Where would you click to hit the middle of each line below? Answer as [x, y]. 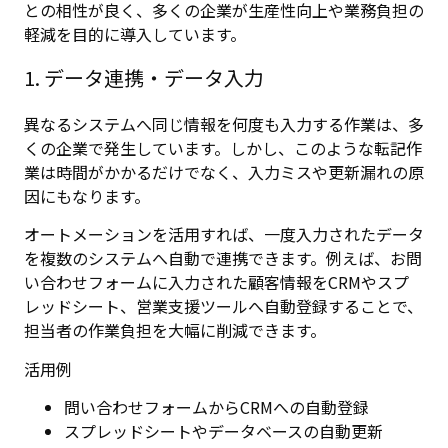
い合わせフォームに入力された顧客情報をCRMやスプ [216, 282]
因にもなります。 [87, 196]
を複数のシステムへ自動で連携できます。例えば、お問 [223, 258]
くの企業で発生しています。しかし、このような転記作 [223, 148]
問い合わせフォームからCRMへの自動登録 [216, 407]
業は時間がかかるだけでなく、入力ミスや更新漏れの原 [224, 172]
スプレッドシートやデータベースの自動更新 [223, 431]
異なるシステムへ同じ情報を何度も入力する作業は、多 [224, 124]
